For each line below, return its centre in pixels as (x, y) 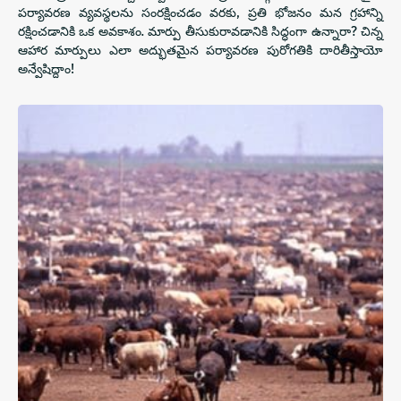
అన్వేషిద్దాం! (46, 68)
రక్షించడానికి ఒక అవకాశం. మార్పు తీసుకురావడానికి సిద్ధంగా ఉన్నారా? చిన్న (200, 31)
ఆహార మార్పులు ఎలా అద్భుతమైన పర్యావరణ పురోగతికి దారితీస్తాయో (200, 50)
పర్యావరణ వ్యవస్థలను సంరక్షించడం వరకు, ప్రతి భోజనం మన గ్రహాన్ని (200, 12)
